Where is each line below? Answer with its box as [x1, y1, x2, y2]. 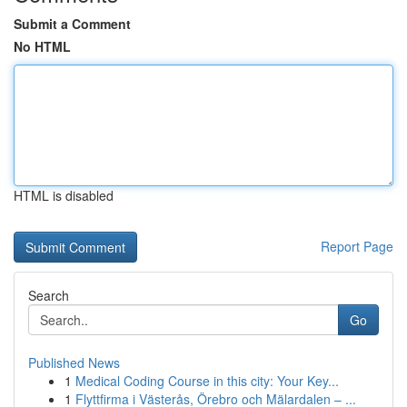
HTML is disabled [14, 186, 114, 204]
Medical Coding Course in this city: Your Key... [75, 372, 339, 390]
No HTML [14, 37, 71, 55]
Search [28, 286, 69, 304]
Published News [28, 353, 120, 372]
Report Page [321, 237, 393, 255]
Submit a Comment [14, 15, 131, 33]
